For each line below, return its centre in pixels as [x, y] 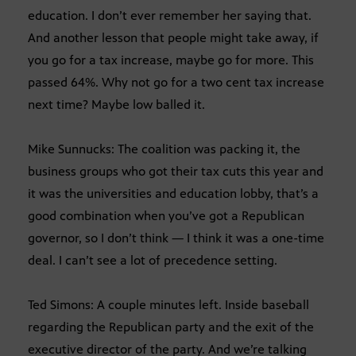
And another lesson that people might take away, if [173, 37]
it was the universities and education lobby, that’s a [173, 193]
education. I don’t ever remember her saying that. [170, 15]
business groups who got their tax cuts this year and [176, 171]
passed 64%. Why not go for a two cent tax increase [176, 82]
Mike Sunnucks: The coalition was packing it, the [164, 149]
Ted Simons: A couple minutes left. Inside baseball [168, 304]
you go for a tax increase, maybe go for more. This [171, 60]
